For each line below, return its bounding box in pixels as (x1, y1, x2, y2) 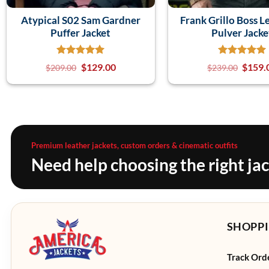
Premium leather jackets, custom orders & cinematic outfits (31, 140, 238, 150)
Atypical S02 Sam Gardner (20, 13, 141, 26)
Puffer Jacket (50, 26, 111, 39)
